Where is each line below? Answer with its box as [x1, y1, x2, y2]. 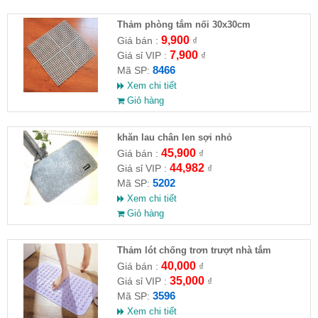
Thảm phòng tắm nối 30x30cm [116, 18, 251, 30]
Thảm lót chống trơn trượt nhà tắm [116, 244, 271, 256]
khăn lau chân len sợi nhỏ [116, 131, 232, 143]
